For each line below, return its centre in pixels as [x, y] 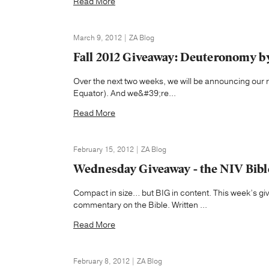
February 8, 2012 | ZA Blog [118, 261]
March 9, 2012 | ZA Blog [114, 38]
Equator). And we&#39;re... [125, 93]
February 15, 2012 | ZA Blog [120, 150]
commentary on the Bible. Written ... [140, 205]
